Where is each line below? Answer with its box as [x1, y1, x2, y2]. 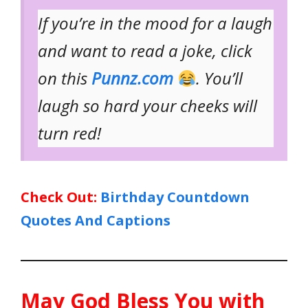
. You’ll [196, 67, 243, 90]
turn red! [38, 122, 101, 145]
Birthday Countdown [100, 188, 250, 207]
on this [38, 67, 91, 90]
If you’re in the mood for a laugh [38, 12, 272, 35]
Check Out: [21, 188, 97, 207]
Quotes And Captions [21, 211, 170, 230]
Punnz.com [91, 67, 173, 90]
